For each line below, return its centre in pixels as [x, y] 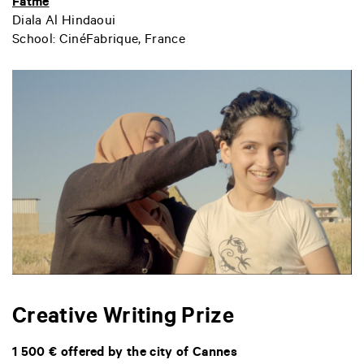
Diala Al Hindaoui [64, 22]
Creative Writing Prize [123, 320]
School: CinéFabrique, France [99, 40]
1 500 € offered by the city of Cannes [125, 354]
